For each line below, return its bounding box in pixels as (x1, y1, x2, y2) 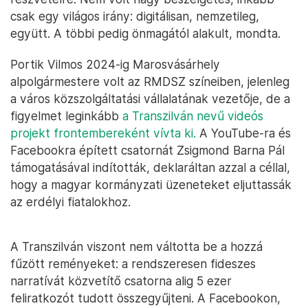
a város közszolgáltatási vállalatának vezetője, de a (10, 91, 290, 107)
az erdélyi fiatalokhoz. (10, 195, 131, 210)
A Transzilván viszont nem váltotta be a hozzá (10, 239, 263, 254)
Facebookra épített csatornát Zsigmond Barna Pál (10, 143, 285, 158)
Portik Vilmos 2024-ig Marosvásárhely (10, 57, 220, 72)
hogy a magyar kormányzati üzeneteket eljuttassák (10, 177, 291, 192)
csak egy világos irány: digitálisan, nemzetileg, (10, 9, 259, 24)
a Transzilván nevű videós (122, 109, 263, 124)
